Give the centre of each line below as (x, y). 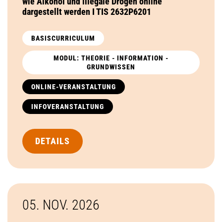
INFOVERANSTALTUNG (68, 106)
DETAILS (53, 141)
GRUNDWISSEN (111, 67)
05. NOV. (47, 205)
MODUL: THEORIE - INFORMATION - (111, 58)
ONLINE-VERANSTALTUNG (74, 86)
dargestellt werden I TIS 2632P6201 (87, 11)
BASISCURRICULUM (63, 38)
